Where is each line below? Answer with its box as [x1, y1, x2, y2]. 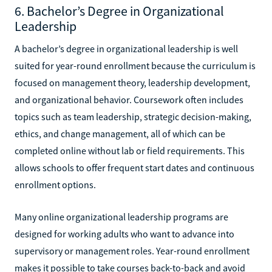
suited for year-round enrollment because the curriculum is [15, 59, 256, 72]
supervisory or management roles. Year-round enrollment [15, 244, 250, 257]
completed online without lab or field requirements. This [15, 144, 245, 157]
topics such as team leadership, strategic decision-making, [15, 110, 251, 123]
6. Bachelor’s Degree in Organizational [15, 2, 224, 19]
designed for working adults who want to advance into [15, 227, 234, 240]
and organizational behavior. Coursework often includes [15, 93, 243, 106]
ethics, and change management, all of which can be [15, 127, 225, 140]
